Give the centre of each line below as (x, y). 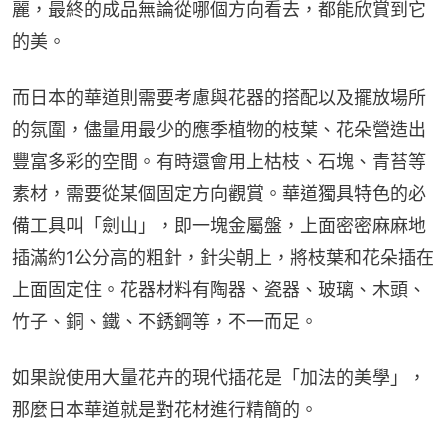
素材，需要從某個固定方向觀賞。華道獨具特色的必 (219, 193)
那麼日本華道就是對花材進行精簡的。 (165, 409)
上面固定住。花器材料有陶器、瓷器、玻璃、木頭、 (219, 289)
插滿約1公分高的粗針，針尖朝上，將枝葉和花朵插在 (223, 257)
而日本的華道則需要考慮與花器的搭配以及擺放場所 (219, 97)
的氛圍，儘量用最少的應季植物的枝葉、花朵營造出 (219, 129)
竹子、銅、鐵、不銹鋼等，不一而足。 (165, 321)
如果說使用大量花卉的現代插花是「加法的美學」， (219, 377)
